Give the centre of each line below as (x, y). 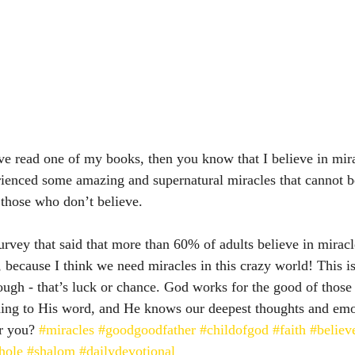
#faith (289, 330)
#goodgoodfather (147, 330)
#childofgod (234, 330)
